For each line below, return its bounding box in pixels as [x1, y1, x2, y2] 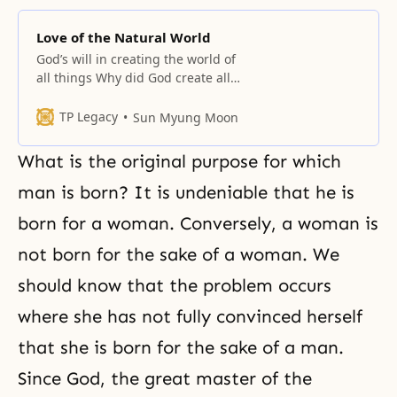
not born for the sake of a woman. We [18, 244, 339, 265]
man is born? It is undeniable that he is [18, 182, 354, 203]
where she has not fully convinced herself [18, 306, 362, 327]
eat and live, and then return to [36, 144, 223, 160]
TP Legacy [59, 108, 118, 125]
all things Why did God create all [36, 69, 230, 86]
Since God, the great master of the [18, 368, 312, 389]
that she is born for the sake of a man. [18, 337, 344, 358]
